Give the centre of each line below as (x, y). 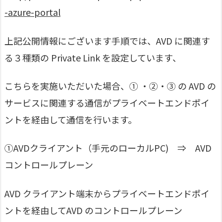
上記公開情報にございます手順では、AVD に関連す (107, 40)
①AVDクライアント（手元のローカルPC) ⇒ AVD (108, 148)
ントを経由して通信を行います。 (71, 119)
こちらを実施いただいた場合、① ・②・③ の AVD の (110, 86)
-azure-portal (32, 12)
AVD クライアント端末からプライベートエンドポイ (107, 193)
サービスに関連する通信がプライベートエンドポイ (107, 103)
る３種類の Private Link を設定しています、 (93, 57)
